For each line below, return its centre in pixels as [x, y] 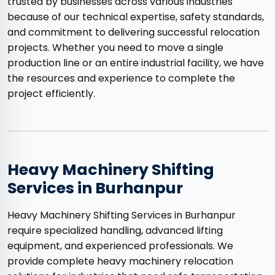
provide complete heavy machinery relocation [120, 261]
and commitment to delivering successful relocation [134, 33]
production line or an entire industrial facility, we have [136, 63]
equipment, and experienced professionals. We [120, 246]
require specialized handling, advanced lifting [115, 231]
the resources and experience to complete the [121, 79]
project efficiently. [51, 94]
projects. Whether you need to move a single [115, 48]
